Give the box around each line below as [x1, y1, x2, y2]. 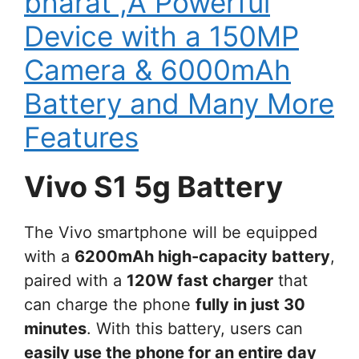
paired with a [24, 271, 127, 291]
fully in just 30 [196, 295, 305, 315]
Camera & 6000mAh [24, 53, 291, 87]
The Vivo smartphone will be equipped [24, 223, 317, 243]
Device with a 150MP [24, 19, 299, 54]
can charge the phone [24, 295, 196, 315]
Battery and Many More [24, 87, 334, 121]
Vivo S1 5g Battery [24, 169, 283, 205]
